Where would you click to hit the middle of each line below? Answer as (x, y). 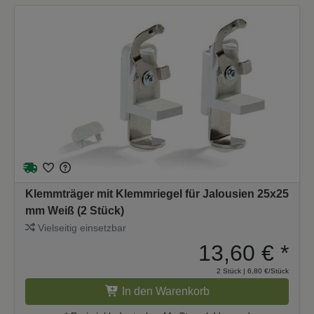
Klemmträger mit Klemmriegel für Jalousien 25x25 (157, 193)
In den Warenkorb (165, 291)
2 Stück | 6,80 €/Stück (253, 271)
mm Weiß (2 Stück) (75, 210)
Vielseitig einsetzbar (81, 227)
